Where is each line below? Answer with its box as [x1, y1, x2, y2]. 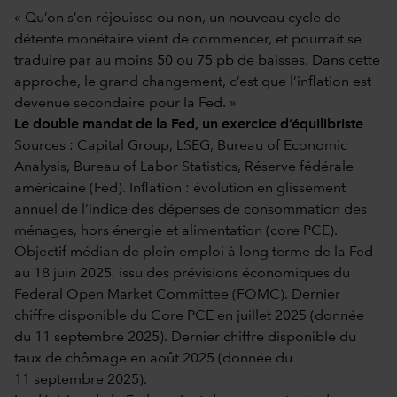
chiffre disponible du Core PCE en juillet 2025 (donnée [14, 308, 364, 323]
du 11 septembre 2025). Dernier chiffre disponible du [14, 330, 356, 345]
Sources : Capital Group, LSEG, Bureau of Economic [14, 138, 347, 153]
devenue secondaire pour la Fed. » [14, 96, 237, 111]
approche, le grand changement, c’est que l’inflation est [14, 74, 371, 90]
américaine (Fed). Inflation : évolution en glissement [14, 181, 346, 196]
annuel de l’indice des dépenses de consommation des [14, 202, 367, 217]
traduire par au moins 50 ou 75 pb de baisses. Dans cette [14, 53, 380, 68]
